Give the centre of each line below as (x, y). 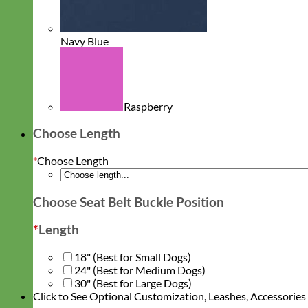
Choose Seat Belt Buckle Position (129, 202)
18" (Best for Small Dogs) (133, 257)
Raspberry (148, 107)
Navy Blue (85, 41)
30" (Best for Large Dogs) (133, 283)
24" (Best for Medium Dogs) (140, 270)
